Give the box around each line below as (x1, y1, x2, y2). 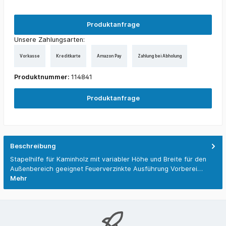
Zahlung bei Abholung (138, 53, 182, 59)
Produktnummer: (14, 73, 71, 81)
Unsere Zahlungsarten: (14, 36, 85, 44)
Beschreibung (10, 142, 56, 150)
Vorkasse (20, 53, 40, 59)
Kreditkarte (56, 53, 81, 59)
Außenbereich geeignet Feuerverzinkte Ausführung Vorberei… (10, 165, 203, 173)
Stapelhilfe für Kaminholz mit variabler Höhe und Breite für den (10, 155, 206, 163)
